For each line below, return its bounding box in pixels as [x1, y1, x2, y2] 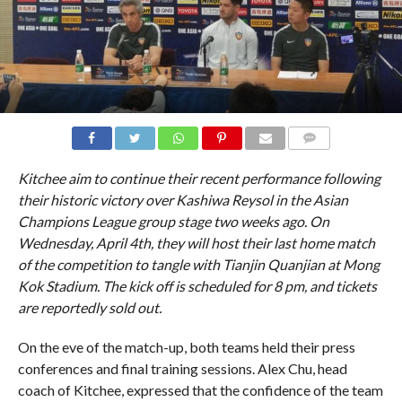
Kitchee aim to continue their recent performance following [17, 170, 380, 187]
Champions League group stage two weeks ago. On [17, 213, 329, 230]
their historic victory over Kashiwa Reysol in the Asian [17, 191, 348, 208]
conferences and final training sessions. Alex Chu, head [17, 360, 347, 377]
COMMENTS [293, 153, 354, 165]
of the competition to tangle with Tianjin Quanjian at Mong [17, 256, 380, 273]
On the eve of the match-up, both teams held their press [17, 338, 355, 355]
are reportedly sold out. [17, 299, 164, 316]
